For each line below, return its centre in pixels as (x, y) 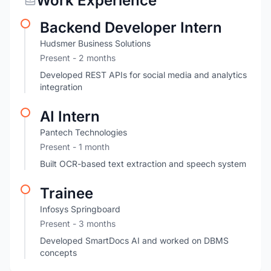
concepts (58, 253)
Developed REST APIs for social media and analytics (143, 75)
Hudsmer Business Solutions (95, 43)
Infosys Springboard (80, 209)
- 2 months (94, 58)
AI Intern (70, 116)
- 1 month (91, 147)
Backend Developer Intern (131, 28)
